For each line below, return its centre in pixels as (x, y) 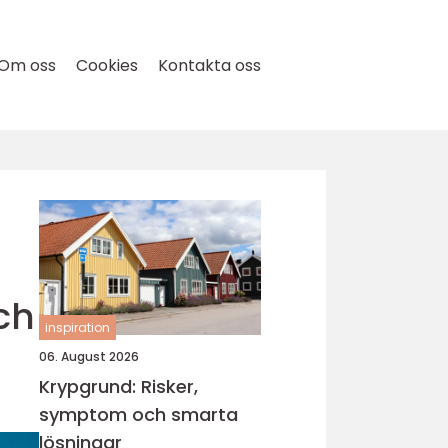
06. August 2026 (89, 356)
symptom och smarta (138, 414)
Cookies (107, 65)
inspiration (77, 327)
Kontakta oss (209, 65)
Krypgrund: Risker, (118, 386)
